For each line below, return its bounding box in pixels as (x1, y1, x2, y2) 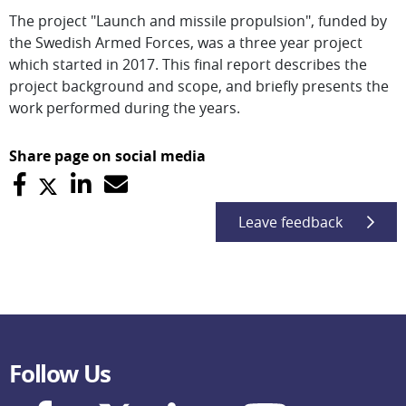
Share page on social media (9, 146, 206, 166)
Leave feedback (238, 212, 343, 232)
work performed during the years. (9, 98, 240, 118)
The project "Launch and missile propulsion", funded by (9, 11, 387, 31)
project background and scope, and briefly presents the (9, 76, 389, 96)
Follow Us (9, 357, 111, 390)
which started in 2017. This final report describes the (9, 54, 367, 74)
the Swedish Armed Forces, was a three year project (9, 33, 362, 53)
